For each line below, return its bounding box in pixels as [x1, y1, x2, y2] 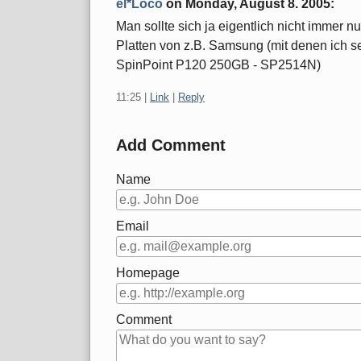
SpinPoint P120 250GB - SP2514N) [116, 58, 321, 73]
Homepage [116, 266, 180, 280]
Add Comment [116, 136, 226, 155]
